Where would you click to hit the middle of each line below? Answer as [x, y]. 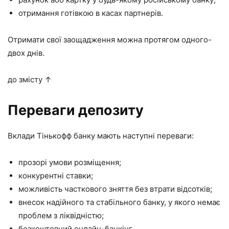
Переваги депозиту [76, 110]
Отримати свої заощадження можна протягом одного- [110, 39]
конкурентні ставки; [56, 175]
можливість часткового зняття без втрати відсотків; [115, 189]
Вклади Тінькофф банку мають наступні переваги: [101, 135]
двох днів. [26, 53]
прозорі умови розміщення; [70, 162]
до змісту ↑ [30, 79]
